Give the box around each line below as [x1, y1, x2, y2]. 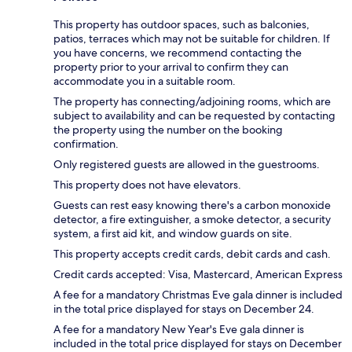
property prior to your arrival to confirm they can [53, 60, 288, 75]
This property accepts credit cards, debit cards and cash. [53, 247, 331, 262]
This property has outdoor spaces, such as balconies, [53, 17, 310, 32]
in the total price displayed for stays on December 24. [53, 302, 314, 317]
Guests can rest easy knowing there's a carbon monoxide [53, 198, 331, 213]
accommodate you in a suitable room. [53, 74, 236, 89]
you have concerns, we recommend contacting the [53, 46, 302, 60]
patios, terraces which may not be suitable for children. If [53, 31, 330, 46]
